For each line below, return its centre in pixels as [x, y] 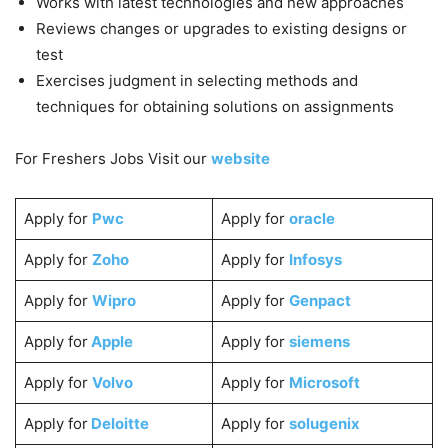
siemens [319, 341]
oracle [311, 218]
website [240, 158]
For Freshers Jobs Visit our [111, 158]
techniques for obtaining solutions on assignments [215, 106]
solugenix [324, 423]
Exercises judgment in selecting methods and [197, 80]
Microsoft [324, 382]
